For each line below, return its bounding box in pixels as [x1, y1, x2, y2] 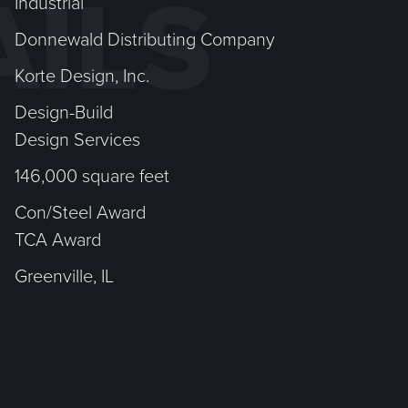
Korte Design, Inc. [15, 65, 150, 87]
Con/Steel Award [15, 201, 147, 224]
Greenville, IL [15, 265, 115, 288]
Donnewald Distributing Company [15, 28, 276, 51]
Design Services [15, 128, 141, 151]
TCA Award [15, 229, 102, 251]
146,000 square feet [15, 165, 170, 188]
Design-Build [15, 101, 114, 124]
